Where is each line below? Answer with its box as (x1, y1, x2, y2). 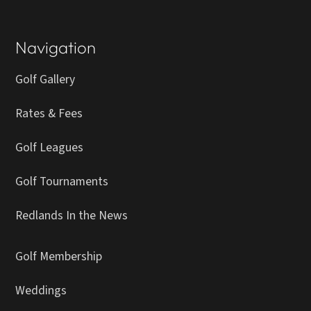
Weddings (15, 282, 67, 300)
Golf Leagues (15, 139, 84, 157)
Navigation (15, 37, 96, 58)
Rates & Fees (15, 105, 83, 123)
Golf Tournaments (15, 173, 109, 191)
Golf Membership (15, 248, 103, 266)
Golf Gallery (15, 71, 76, 89)
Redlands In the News (15, 207, 128, 225)
